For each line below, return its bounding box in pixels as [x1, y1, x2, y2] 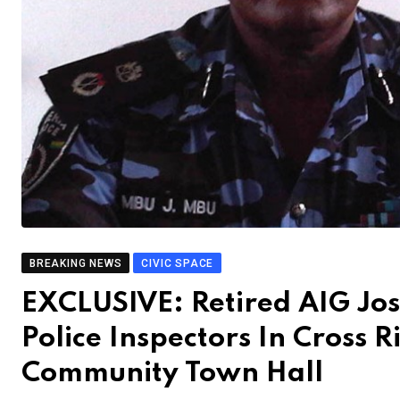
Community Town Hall [21, 360, 323, 388]
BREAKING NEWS [29, 257, 122, 271]
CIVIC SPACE [141, 257, 214, 271]
